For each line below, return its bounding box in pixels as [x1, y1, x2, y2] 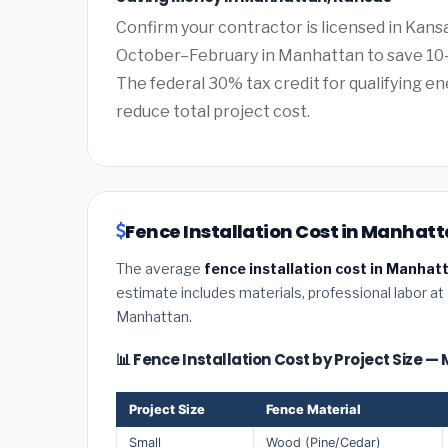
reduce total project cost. [116, 101, 310, 121]
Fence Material [266, 401, 361, 417]
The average [116, 259, 204, 277]
